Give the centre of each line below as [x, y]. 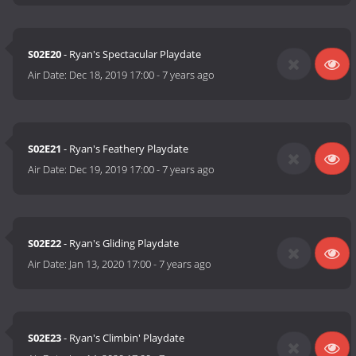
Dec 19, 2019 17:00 [112, 170]
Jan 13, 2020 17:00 [110, 264]
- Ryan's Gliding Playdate [120, 244]
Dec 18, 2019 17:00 [112, 75]
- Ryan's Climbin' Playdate [123, 338]
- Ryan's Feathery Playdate [125, 149]
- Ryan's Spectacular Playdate [132, 54]
